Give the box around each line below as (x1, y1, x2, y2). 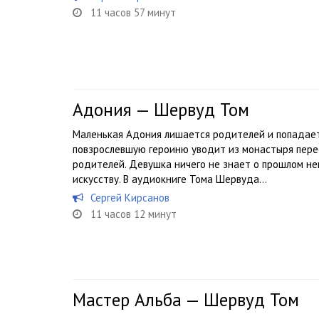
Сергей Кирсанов (90, 191, 169, 204)
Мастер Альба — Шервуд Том (73, 288, 299, 311)
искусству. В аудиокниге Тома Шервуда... (73, 172, 267, 186)
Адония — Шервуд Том (73, 98, 249, 121)
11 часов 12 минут (90, 207, 177, 221)
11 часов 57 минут (90, 6, 176, 19)
